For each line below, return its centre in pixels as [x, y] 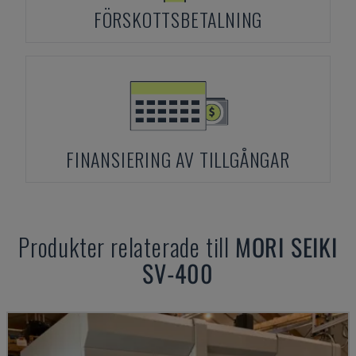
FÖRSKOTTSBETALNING [178, 19]
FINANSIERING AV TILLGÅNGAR [178, 159]
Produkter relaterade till [127, 247]
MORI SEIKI [286, 247]
